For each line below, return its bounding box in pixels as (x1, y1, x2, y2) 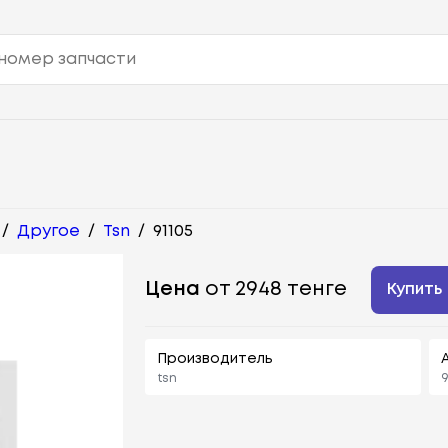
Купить (387, 281, 443, 297)
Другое (17, 223, 80, 239)
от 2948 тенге (200, 279, 348, 299)
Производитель (157, 352, 274, 365)
